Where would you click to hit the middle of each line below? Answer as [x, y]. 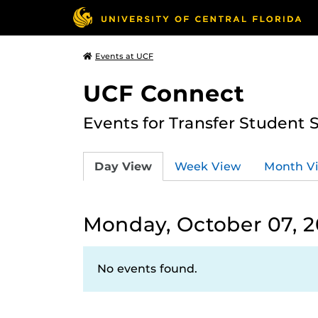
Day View [123, 166]
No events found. [147, 269]
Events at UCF [124, 56]
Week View [208, 166]
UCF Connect [164, 93]
